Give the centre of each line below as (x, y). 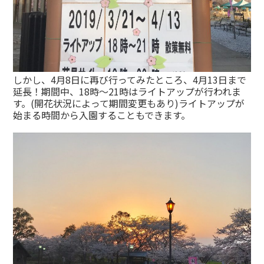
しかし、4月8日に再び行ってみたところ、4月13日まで (130, 80)
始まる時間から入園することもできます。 (102, 115)
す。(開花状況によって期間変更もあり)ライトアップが (129, 103)
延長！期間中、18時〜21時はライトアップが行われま (127, 92)
